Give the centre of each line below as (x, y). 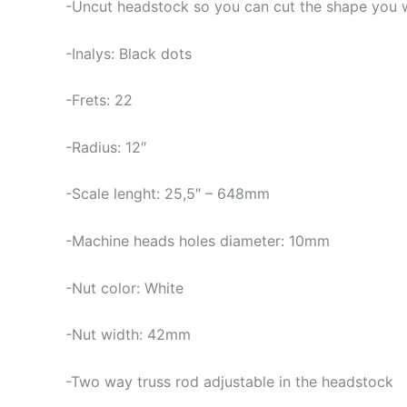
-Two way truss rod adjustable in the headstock (229, 381)
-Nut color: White (124, 288)
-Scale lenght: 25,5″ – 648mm (168, 194)
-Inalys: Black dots (129, 53)
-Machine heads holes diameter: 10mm (198, 240)
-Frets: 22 (99, 100)
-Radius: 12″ (106, 147)
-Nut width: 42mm (128, 335)
